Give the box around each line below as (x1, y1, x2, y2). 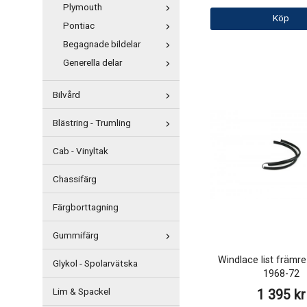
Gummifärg (53, 229, 99, 243)
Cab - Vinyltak (53, 145, 108, 158)
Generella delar (63, 56, 122, 70)
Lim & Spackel (53, 285, 110, 299)
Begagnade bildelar (63, 38, 140, 51)
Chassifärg (53, 173, 97, 186)
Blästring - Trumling (53, 116, 131, 130)
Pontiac (63, 19, 95, 33)
